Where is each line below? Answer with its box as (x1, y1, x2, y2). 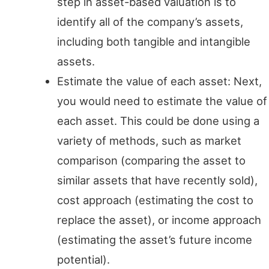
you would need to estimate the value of (57, 94, 268, 108)
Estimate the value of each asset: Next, (57, 74, 262, 88)
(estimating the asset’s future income (57, 233, 253, 247)
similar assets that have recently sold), (57, 174, 258, 187)
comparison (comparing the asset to (57, 154, 246, 168)
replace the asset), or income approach (57, 213, 262, 227)
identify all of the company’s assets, (57, 15, 244, 29)
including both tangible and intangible (57, 35, 251, 49)
